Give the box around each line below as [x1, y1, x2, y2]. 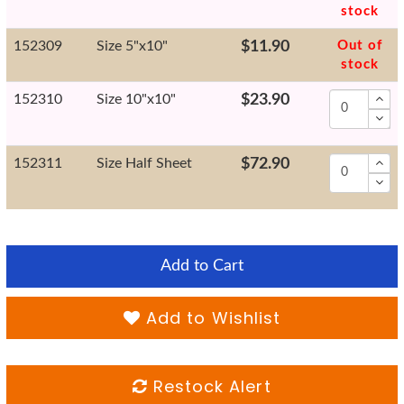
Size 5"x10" [96, 38, 168, 53]
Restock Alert [147, 374, 271, 398]
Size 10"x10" [96, 91, 176, 106]
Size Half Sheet [96, 155, 192, 170]
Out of [337, 38, 382, 52]
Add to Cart [161, 257, 243, 274]
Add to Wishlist [140, 306, 281, 329]
